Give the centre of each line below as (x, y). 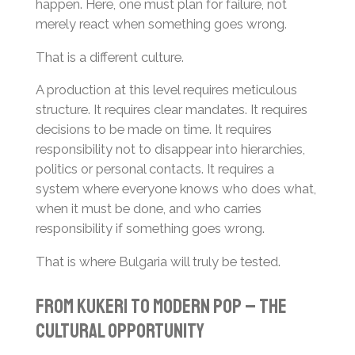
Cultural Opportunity (120, 332)
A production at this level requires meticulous (166, 90)
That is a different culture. (109, 57)
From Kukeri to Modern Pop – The (161, 307)
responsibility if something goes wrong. (150, 229)
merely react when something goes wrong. (161, 24)
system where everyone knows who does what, (176, 189)
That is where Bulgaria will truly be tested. (158, 262)
